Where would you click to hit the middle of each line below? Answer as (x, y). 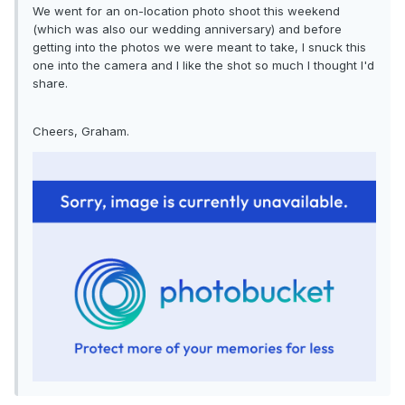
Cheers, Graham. (81, 132)
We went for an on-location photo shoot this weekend (186, 11)
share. (50, 84)
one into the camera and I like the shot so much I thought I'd (203, 66)
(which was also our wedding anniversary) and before (187, 29)
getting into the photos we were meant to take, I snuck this (199, 47)
